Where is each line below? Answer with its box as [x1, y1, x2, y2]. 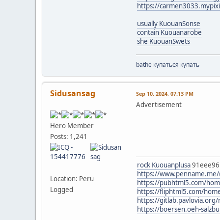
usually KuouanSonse [137, 19, 200, 28]
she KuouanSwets [137, 36, 190, 46]
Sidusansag [50, 87, 95, 99]
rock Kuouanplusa [137, 160, 191, 169]
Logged [50, 185, 73, 194]
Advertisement [136, 100, 182, 109]
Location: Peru [50, 174, 94, 184]
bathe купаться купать [136, 60, 199, 69]
